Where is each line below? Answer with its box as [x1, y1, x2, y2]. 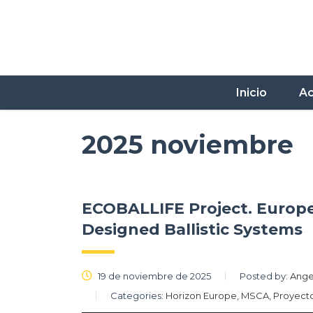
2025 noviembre [82, 129, 293, 160]
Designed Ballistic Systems [82, 219, 303, 239]
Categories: [110, 289, 166, 301]
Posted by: [240, 270, 290, 282]
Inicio [235, 85, 267, 99]
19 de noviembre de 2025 [96, 270, 211, 282]
